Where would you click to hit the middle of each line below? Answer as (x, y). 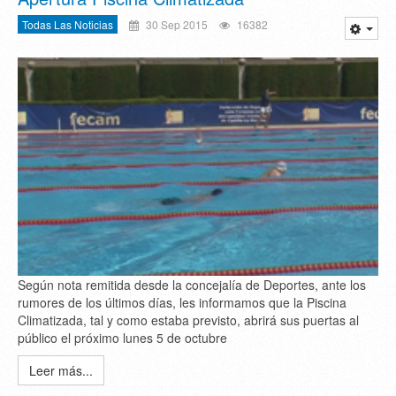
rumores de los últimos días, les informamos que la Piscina (182, 302)
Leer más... (61, 370)
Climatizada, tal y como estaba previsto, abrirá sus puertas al (188, 320)
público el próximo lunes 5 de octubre (122, 337)
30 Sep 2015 (175, 24)
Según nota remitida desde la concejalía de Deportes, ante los (192, 284)
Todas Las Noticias (68, 24)
